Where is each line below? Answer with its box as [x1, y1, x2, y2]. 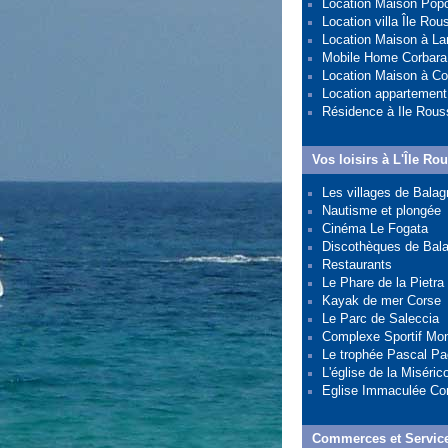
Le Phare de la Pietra [322, 275, 444, 290]
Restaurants [322, 257, 392, 272]
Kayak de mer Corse [322, 293, 441, 308]
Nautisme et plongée [322, 203, 441, 218]
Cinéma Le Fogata [322, 221, 428, 236]
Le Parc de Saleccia [322, 311, 439, 326]
